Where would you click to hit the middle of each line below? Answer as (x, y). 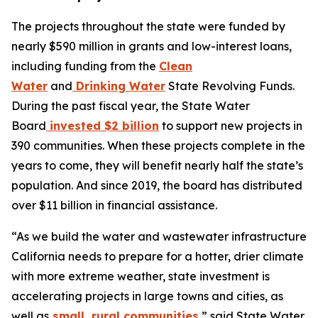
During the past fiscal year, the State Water (131, 106)
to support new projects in (231, 126)
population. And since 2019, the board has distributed (157, 185)
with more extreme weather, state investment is (141, 276)
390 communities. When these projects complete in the (158, 146)
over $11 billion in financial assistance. (114, 205)
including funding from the (85, 66)
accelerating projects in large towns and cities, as (147, 296)
